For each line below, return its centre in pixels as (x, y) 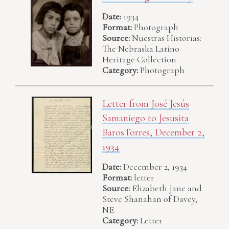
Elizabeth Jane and (167, 188)
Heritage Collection (139, 60)
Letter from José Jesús (146, 104)
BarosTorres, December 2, (153, 133)
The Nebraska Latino (141, 49)
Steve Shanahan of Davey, (150, 199)
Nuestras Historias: (167, 38)
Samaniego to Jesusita (145, 118)
